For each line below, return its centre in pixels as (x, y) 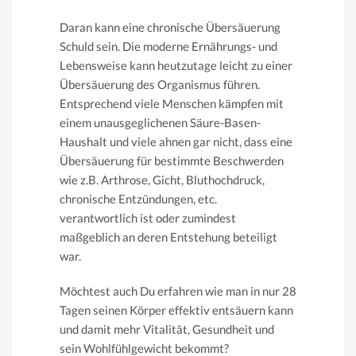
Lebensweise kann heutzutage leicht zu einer (176, 65)
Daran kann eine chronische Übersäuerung (170, 27)
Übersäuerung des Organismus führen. (160, 84)
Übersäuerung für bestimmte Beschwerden (172, 160)
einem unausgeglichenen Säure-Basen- (160, 122)
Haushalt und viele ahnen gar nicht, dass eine (176, 141)
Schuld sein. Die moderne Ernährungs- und (168, 46)
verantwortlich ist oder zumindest (148, 217)
